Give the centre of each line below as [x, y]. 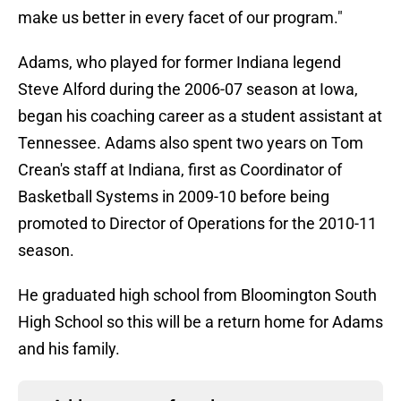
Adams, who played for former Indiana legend [179, 63]
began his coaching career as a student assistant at [200, 116]
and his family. [69, 349]
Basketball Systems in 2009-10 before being [174, 197]
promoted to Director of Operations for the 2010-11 [197, 224]
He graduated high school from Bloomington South [197, 295]
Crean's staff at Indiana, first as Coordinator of [180, 170]
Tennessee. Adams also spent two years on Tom [191, 143]
